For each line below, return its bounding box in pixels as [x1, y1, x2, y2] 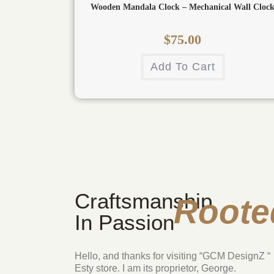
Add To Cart [150, 60, 215, 73]
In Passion [75, 210, 174, 234]
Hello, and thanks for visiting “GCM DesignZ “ [75, 250, 270, 261]
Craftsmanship [75, 188, 212, 213]
